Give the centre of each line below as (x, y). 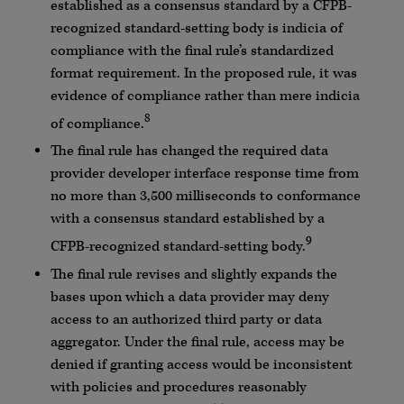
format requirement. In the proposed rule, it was (203, 73)
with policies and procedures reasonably (178, 387)
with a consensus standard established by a (187, 219)
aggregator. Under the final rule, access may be (197, 342)
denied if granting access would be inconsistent (201, 364)
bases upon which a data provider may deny (189, 297)
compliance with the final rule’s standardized (192, 50)
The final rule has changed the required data (189, 151)
